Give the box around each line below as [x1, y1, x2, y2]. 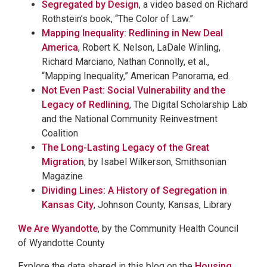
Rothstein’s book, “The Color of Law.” [42, 13, 193, 24]
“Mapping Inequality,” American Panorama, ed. [42, 70, 230, 82]
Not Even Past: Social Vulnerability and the [42, 84, 225, 96]
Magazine [42, 170, 88, 182]
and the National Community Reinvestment [42, 113, 218, 125]
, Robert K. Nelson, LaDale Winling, [78, 41, 221, 53]
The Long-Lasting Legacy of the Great [42, 141, 209, 153]
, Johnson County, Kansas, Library [94, 198, 234, 210]
